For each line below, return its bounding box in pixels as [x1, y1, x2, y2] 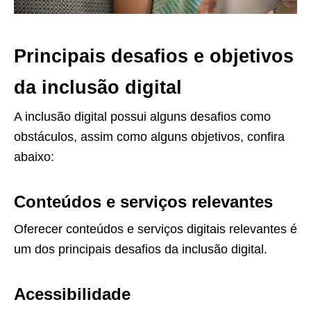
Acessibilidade [14, 285, 131, 304]
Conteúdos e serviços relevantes [14, 192, 273, 212]
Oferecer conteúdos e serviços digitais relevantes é [14, 222, 297, 237]
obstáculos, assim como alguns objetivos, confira [14, 130, 285, 144]
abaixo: [14, 150, 54, 165]
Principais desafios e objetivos [14, 46, 294, 67]
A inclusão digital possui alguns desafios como [14, 110, 271, 124]
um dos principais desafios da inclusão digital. [14, 242, 267, 257]
